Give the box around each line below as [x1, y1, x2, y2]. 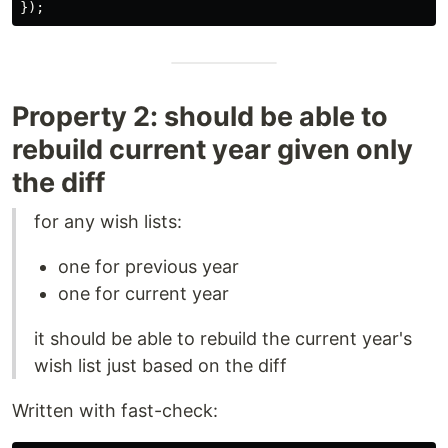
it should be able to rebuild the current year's [34, 328, 412, 349]
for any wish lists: [34, 211, 182, 232]
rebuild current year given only [12, 133, 413, 166]
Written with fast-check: [12, 400, 218, 421]
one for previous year [58, 256, 239, 277]
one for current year [58, 283, 229, 304]
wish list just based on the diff [34, 355, 287, 376]
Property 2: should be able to [12, 100, 388, 133]
